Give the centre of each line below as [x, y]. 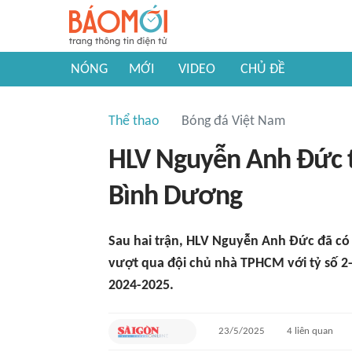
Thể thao [134, 121]
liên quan [312, 331]
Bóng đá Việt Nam [233, 121]
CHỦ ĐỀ [263, 70]
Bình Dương [175, 197]
